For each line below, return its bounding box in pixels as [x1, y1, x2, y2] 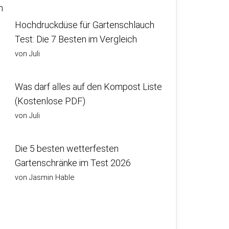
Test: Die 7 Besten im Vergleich [15, 34, 137, 44]
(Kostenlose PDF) [15, 96, 85, 106]
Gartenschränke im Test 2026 [15, 157, 131, 168]
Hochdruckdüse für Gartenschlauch [15, 19, 154, 30]
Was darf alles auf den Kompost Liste [15, 81, 162, 92]
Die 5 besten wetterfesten [15, 143, 119, 154]
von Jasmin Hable [15, 173, 74, 182]
